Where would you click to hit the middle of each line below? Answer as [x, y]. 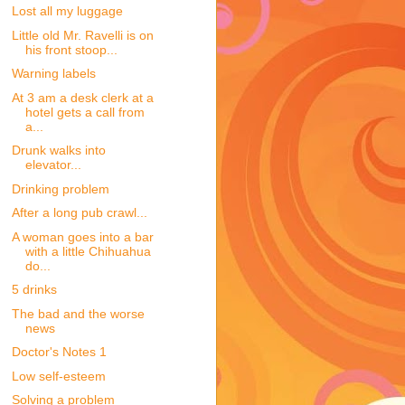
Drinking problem [60, 188]
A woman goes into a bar [82, 236]
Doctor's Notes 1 [59, 352]
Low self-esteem [58, 376]
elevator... [53, 165]
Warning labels [53, 74]
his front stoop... [71, 49]
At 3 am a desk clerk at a [82, 97]
